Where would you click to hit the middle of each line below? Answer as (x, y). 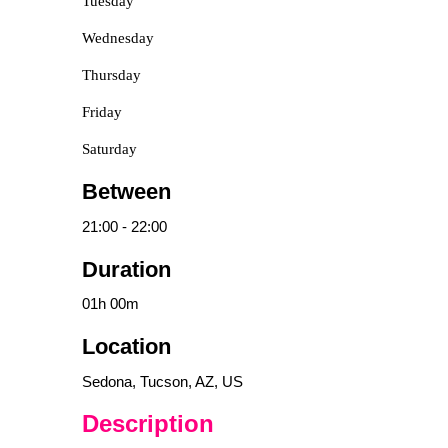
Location (126, 346)
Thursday (111, 75)
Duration (126, 269)
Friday (102, 112)
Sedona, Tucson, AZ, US (162, 381)
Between (126, 191)
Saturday (109, 149)
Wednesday (118, 38)
